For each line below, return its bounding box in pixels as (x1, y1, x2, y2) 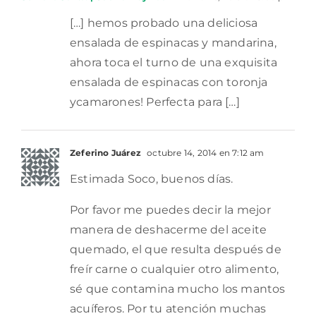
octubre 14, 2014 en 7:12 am (145, 147, 265, 159)
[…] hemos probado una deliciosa (70, 16, 258, 30)
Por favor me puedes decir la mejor (70, 203, 271, 217)
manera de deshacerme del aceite (70, 223, 267, 237)
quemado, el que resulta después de (70, 243, 281, 257)
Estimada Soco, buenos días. (70, 172, 233, 186)
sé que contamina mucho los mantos (70, 282, 286, 296)
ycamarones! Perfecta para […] (70, 95, 240, 109)
